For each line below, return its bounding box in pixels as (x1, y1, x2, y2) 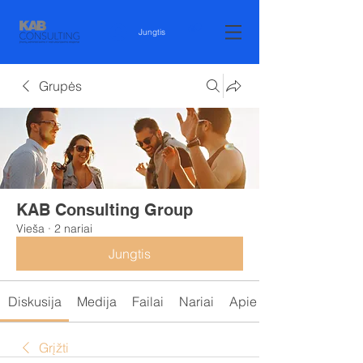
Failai (131, 293, 164, 310)
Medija (76, 293, 117, 310)
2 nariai (54, 221, 92, 236)
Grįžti (39, 340, 69, 356)
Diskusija (7, 293, 62, 310)
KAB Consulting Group (16, 200, 193, 220)
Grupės (39, 78, 82, 94)
